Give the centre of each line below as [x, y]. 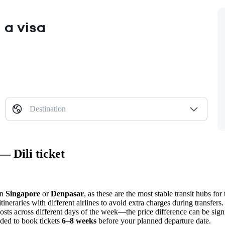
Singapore [23, 194]
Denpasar [67, 194]
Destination [47, 109]
